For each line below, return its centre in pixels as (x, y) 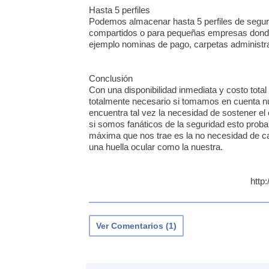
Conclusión (111, 79)
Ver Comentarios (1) (136, 226)
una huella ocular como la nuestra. (156, 147)
